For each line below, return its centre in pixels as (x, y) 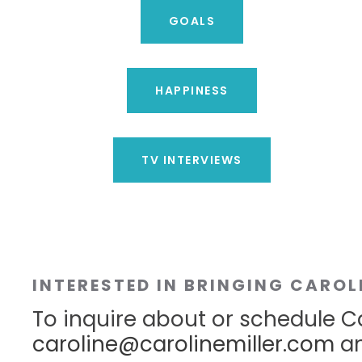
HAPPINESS (192, 90)
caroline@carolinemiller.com (183, 344)
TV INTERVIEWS (192, 160)
